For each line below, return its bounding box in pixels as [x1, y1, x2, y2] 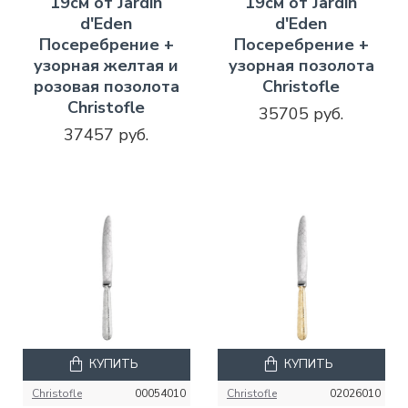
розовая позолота [33, 75, 179, 97]
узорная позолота [228, 54, 374, 76]
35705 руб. [259, 102, 344, 125]
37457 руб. [64, 123, 149, 146]
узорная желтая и [34, 54, 179, 76]
